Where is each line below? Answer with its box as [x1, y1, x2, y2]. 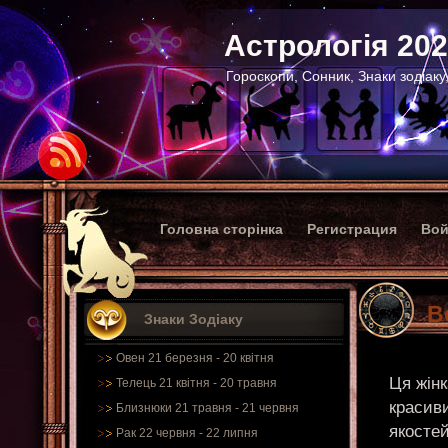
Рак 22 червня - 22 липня [116, 426, 258, 440]
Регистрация [307, 221, 397, 237]
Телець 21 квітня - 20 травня [116, 376, 277, 390]
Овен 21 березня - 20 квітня [116, 351, 274, 365]
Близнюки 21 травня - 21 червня [116, 401, 299, 415]
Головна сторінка [160, 221, 283, 237]
